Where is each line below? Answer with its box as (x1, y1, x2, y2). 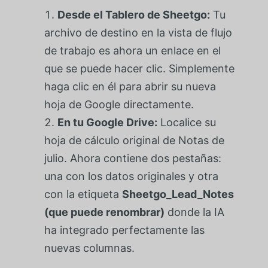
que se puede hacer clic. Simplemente (44, 62, 234, 75)
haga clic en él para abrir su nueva (44, 80, 216, 93)
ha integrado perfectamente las (44, 223, 205, 236)
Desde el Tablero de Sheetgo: (57, 8, 210, 21)
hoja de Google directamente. (44, 98, 194, 111)
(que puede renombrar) (44, 205, 165, 218)
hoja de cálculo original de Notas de (44, 133, 224, 147)
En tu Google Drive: (57, 115, 157, 129)
